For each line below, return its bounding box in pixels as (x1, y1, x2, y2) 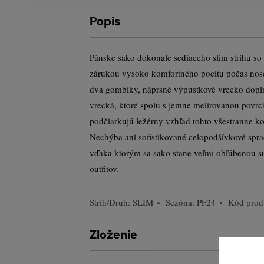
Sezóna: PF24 (166, 196, 216, 208)
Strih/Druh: (90, 196, 133, 208)
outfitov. (90, 163, 119, 174)
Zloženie (90, 227, 137, 242)
